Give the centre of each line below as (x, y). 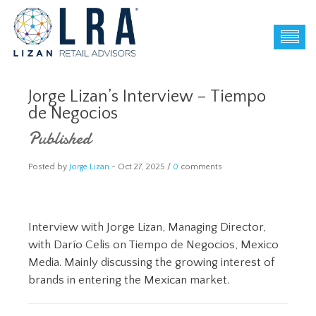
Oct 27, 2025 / (145, 167)
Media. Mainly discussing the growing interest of (151, 262)
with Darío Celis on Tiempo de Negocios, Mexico (153, 245)
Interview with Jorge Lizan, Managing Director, (147, 227)
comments (200, 167)
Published (60, 139)
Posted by (49, 167)
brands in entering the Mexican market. (134, 280)
